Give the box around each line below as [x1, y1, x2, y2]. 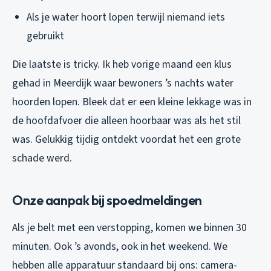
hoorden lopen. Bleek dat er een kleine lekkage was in [12, 94, 252, 109]
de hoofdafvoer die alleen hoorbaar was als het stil [12, 113, 241, 128]
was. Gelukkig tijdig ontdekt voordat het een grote [12, 131, 241, 147]
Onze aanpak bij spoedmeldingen [12, 191, 203, 209]
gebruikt [27, 28, 64, 44]
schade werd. [12, 150, 72, 166]
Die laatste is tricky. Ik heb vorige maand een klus [12, 56, 232, 72]
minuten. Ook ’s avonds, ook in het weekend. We [12, 238, 227, 254]
